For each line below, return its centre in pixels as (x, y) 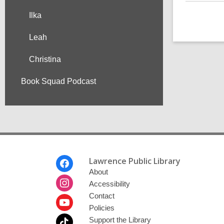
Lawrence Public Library (134, 161)
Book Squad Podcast (58, 81)
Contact (101, 196)
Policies (101, 208)
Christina (45, 59)
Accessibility (109, 184)
